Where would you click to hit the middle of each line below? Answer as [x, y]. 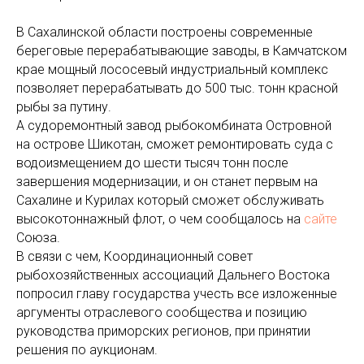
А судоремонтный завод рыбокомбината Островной [174, 126]
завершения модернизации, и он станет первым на [167, 182]
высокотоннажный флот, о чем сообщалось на [160, 219]
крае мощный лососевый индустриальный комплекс [172, 69]
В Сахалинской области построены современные [165, 32]
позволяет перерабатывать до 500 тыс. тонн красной [177, 88]
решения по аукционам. [87, 350]
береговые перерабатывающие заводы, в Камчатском [182, 51]
